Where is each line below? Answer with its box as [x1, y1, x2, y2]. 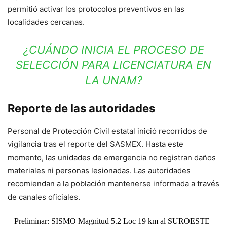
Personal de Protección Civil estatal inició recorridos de [8, 126, 207, 136]
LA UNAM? [85, 73, 142, 87]
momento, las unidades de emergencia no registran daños [8, 152, 216, 162]
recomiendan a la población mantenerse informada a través [8, 178, 219, 188]
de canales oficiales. [8, 192, 80, 202]
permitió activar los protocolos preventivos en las [8, 4, 184, 14]
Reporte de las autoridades [8, 101, 155, 115]
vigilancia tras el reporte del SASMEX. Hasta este [8, 139, 183, 149]
